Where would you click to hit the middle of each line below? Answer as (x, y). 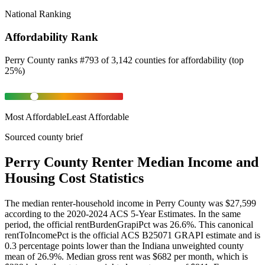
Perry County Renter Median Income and (132, 162)
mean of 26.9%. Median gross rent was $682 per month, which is (126, 256)
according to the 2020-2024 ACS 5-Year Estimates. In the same (123, 214)
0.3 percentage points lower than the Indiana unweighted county (124, 245)
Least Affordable (98, 117)
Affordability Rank (51, 37)
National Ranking (38, 14)
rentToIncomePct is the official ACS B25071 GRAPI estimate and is (132, 235)
